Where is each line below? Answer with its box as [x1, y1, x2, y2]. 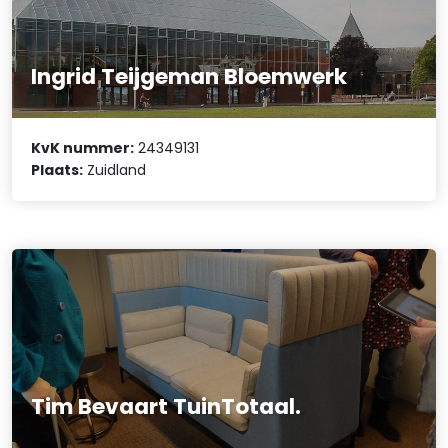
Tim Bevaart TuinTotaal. [31, 391, 302, 423]
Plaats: [31, 160, 84, 181]
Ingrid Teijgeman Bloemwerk [31, 61, 348, 93]
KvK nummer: [31, 138, 135, 159]
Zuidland [83, 160, 147, 181]
